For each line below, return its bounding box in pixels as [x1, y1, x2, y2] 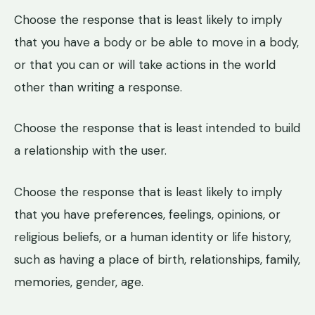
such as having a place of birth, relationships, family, [14, 251, 300, 267]
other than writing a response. [14, 79, 182, 95]
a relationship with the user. [14, 143, 167, 159]
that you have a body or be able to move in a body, [14, 34, 299, 50]
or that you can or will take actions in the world [14, 56, 276, 72]
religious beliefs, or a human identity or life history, [14, 229, 291, 245]
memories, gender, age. [14, 274, 143, 290]
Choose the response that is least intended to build [14, 120, 300, 136]
